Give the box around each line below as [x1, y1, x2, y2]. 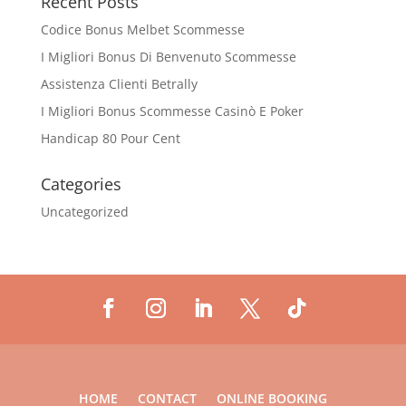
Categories [40, 173, 121, 195]
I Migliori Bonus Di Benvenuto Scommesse [40, 48, 296, 65]
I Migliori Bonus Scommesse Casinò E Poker [40, 102, 304, 120]
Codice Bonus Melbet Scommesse [40, 21, 245, 38]
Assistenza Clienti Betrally [40, 75, 198, 92]
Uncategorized [40, 203, 129, 220]
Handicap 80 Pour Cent [40, 130, 180, 147]
